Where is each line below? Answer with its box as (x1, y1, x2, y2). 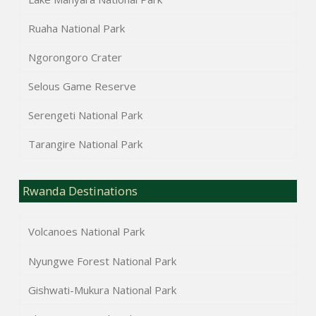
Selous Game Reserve (28, 79, 136, 94)
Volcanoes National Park (28, 224, 145, 239)
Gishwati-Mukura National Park (28, 282, 176, 297)
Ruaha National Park (28, 20, 125, 35)
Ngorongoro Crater (28, 49, 122, 64)
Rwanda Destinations (23, 183, 138, 200)
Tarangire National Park (28, 137, 142, 152)
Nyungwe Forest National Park (28, 253, 176, 268)
